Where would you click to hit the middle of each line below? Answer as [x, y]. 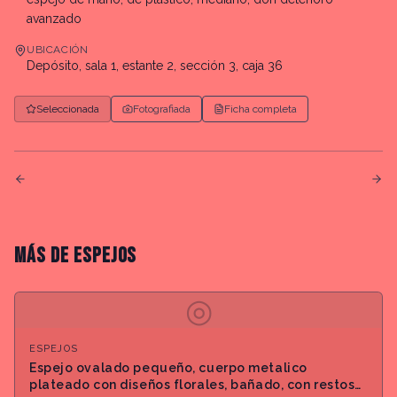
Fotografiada [162, 109]
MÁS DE [44, 256]
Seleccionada [68, 109]
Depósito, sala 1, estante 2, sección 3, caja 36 [155, 66]
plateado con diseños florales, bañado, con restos [192, 385]
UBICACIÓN [58, 50]
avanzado [54, 19]
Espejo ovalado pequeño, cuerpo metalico [168, 368]
